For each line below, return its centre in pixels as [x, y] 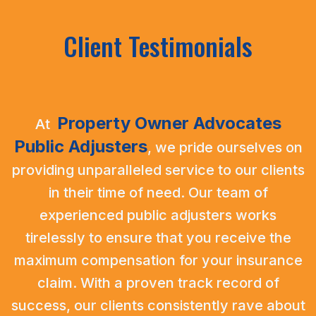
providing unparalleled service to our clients [158, 170]
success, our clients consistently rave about [158, 306]
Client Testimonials [158, 46]
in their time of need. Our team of [158, 193]
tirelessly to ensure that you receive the [158, 238]
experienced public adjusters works [158, 215]
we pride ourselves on [229, 148]
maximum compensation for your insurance [158, 261]
